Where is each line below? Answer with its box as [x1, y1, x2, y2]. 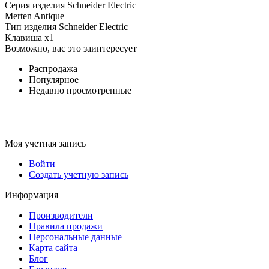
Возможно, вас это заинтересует [5, 43, 137, 53]
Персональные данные [29, 231, 122, 242]
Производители [29, 210, 93, 220]
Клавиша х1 [5, 32, 54, 43]
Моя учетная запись [5, 138, 86, 148]
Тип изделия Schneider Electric [5, 21, 128, 32]
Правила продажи [29, 220, 103, 231]
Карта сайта [29, 242, 77, 253]
